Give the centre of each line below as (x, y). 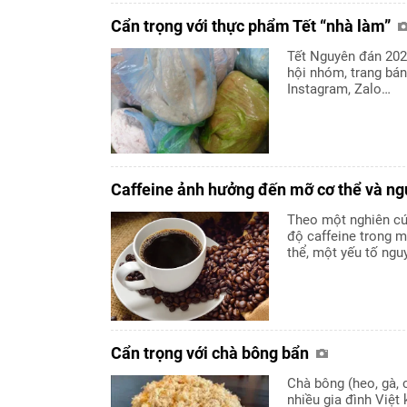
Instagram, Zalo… (339, 89)
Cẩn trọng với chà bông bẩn (212, 352)
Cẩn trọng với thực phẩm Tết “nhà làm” (253, 25)
